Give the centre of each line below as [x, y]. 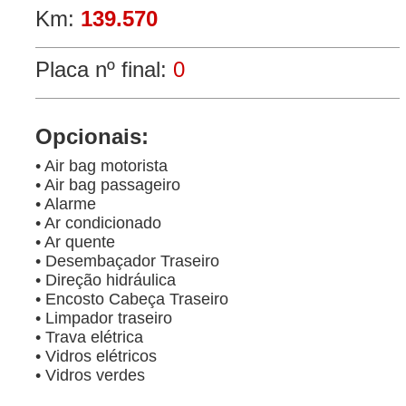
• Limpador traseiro [104, 318]
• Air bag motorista [101, 166]
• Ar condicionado [98, 223]
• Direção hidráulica [106, 280]
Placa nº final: [104, 69]
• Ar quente [75, 242]
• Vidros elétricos [96, 356]
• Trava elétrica [89, 337]
